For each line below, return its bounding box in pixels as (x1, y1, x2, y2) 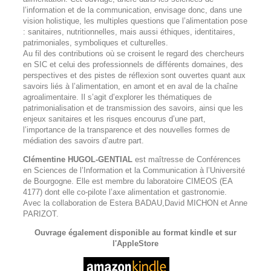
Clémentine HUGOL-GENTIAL (23, 155, 132, 164)
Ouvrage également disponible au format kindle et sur (34, 228, 237, 237)
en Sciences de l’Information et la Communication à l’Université (23, 166, 245, 175)
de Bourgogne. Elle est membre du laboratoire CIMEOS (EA (23, 177, 232, 186)
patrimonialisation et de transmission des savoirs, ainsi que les (23, 103, 243, 113)
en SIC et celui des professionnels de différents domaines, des (23, 60, 243, 69)
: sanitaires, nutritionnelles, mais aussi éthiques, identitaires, (23, 27, 235, 36)
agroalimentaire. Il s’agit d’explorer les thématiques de (23, 93, 212, 102)
